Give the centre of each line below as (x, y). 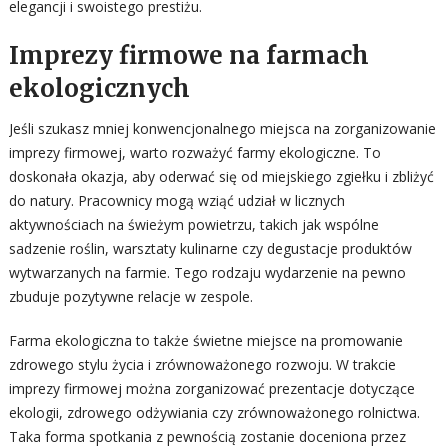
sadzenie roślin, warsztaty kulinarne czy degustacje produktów (210, 248)
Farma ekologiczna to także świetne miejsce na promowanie (205, 340)
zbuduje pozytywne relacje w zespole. (130, 296)
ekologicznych (99, 88)
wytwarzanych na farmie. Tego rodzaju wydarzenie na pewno (207, 272)
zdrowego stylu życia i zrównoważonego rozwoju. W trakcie (202, 364)
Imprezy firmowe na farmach (188, 55)
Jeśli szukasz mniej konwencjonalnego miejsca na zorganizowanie (222, 128)
